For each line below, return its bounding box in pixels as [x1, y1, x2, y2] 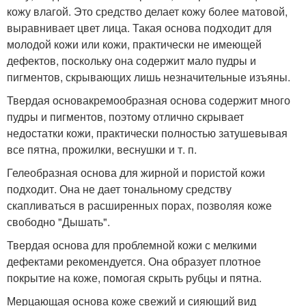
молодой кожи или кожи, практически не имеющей [7, 36, 262, 52]
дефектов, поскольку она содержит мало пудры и [7, 53, 256, 68]
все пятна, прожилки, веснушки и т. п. [7, 141, 197, 157]
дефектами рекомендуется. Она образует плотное [7, 253, 261, 269]
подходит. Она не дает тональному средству [7, 181, 232, 197]
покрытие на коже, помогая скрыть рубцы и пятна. [7, 270, 262, 286]
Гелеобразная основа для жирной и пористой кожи [7, 165, 265, 180]
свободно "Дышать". [7, 214, 110, 229]
